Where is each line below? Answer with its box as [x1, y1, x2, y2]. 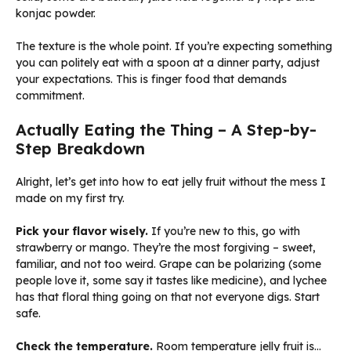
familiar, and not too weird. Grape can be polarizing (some [16, 257, 321, 272]
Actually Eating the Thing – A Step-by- [16, 120, 317, 140]
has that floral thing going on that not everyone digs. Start [16, 290, 320, 305]
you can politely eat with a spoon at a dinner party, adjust [16, 56, 320, 71]
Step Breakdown [16, 139, 145, 159]
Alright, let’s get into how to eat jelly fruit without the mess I [16, 175, 326, 190]
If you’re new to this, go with [148, 224, 300, 239]
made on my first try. [16, 191, 125, 206]
